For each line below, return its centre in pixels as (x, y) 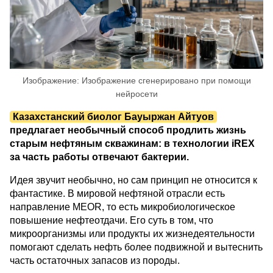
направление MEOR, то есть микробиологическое (122, 207)
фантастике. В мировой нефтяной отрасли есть (117, 193)
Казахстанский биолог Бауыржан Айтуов (113, 117)
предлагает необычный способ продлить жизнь (128, 130)
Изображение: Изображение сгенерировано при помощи (136, 80)
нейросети (136, 94)
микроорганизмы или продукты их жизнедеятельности (132, 234)
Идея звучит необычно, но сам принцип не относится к (133, 180)
